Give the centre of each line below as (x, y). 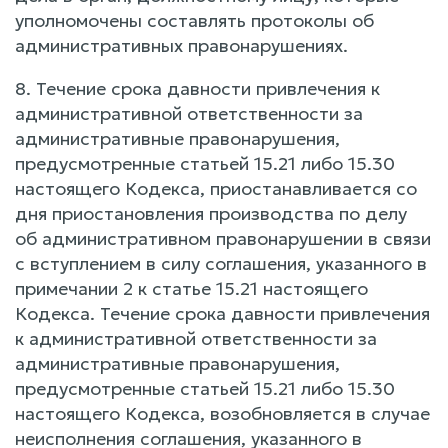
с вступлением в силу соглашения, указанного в (221, 263)
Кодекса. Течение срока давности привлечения (222, 313)
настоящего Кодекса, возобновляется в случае (222, 413)
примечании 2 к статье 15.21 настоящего (191, 288)
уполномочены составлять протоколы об (194, 20)
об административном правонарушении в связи (223, 238)
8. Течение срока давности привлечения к (197, 88)
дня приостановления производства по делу (211, 213)
